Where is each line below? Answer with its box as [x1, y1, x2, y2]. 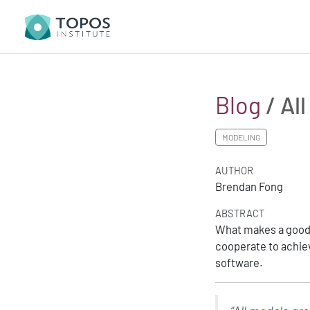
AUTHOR [215, 163, 254, 176]
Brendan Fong [215, 179, 284, 193]
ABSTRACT [215, 206, 265, 219]
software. [215, 255, 264, 269]
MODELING [222, 131, 261, 142]
